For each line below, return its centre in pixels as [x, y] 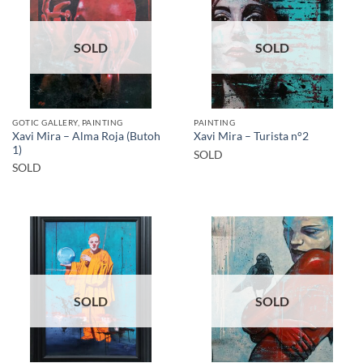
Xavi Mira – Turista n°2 [251, 137]
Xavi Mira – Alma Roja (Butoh [86, 136]
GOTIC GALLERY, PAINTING [68, 122]
